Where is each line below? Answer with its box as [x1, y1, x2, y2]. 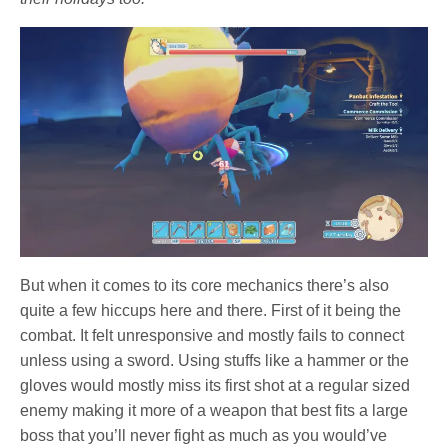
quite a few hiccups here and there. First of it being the [20, 301, 402, 319]
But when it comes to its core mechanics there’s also [20, 276, 390, 294]
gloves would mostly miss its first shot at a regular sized [20, 376, 411, 394]
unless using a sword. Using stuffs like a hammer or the [20, 351, 410, 369]
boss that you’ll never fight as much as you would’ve [20, 426, 388, 444]
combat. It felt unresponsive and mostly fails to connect [20, 326, 405, 344]
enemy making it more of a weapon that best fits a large [20, 401, 409, 419]
